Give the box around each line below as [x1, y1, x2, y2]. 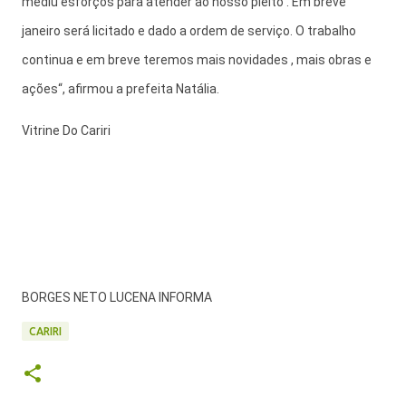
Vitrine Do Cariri [22, 123, 111, 138]
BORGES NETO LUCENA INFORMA [22, 290, 212, 304]
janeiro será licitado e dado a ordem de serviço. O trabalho [22, 24, 356, 38]
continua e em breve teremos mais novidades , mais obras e [22, 53, 372, 67]
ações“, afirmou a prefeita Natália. [22, 82, 219, 96]
